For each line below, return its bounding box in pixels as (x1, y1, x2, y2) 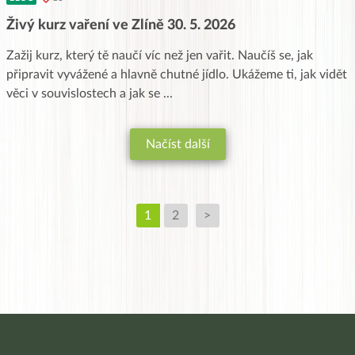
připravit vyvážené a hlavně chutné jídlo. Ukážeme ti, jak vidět (6, 67, 347, 81)
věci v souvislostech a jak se (6, 86, 163, 100)
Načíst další (145, 137, 210, 151)
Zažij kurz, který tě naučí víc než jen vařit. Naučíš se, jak (6, 48, 313, 62)
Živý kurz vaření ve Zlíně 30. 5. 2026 (6, 17, 235, 32)
